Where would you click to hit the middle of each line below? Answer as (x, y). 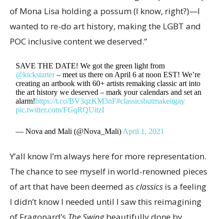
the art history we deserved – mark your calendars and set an (109, 92)
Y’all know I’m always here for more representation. (108, 156)
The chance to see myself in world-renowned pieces (109, 171)
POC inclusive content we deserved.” (78, 41)
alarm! (26, 101)
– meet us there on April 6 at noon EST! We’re (128, 74)
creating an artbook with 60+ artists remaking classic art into (108, 83)
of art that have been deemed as (73, 186)
